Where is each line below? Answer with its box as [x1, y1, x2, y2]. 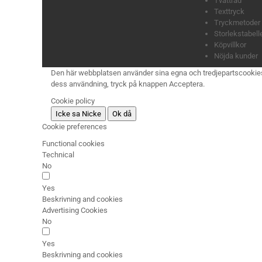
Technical [42, 150, 74, 160]
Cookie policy [51, 96, 95, 106]
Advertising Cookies [42, 206, 108, 215]
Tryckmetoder [214, 18, 260, 27]
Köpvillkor [214, 40, 246, 50]
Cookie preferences [42, 122, 107, 132]
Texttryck [214, 7, 244, 16]
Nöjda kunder [214, 51, 258, 61]
